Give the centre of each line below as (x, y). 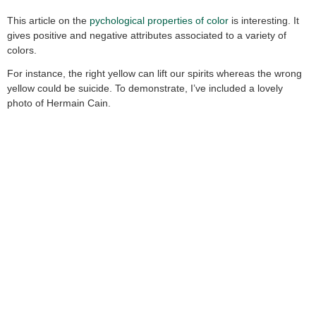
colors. (22, 50)
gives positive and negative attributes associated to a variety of (147, 36)
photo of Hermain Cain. (59, 103)
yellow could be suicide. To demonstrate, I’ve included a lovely (145, 89)
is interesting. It (265, 21)
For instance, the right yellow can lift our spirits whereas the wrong (154, 74)
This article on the (48, 21)
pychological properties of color (160, 21)
